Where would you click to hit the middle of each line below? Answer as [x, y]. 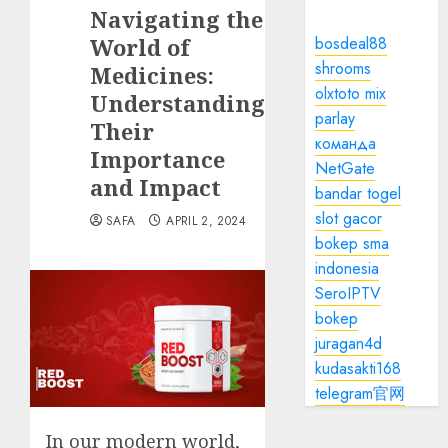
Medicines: [152, 75]
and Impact [155, 187]
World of [140, 47]
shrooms [343, 68]
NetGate [345, 168]
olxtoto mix [351, 93]
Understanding [177, 103]
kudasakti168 [358, 368]
